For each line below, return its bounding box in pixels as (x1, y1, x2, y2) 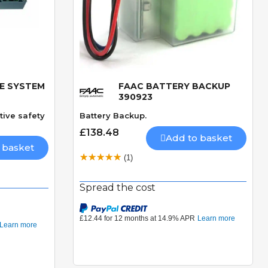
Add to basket (166, 132, 232, 144)
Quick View (129, 86, 197, 97)
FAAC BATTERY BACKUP (118, 81, 230, 92)
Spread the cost (80, 182, 156, 194)
